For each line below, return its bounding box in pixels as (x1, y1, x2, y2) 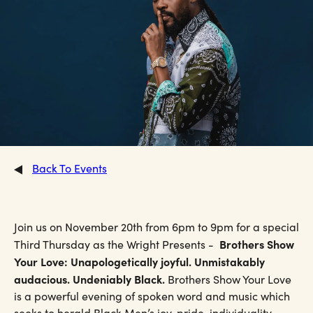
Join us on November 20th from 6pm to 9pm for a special (14, 219, 299, 234)
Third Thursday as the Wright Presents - (14, 236, 219, 252)
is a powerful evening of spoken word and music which (14, 288, 290, 303)
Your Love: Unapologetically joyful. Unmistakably (14, 253, 265, 269)
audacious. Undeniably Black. (14, 270, 165, 286)
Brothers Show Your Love (165, 271, 291, 286)
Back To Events (32, 160, 107, 175)
